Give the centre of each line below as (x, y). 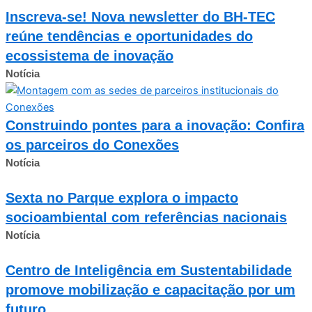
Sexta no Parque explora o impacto (122, 197)
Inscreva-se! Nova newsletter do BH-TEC (140, 16)
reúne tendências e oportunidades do (129, 36)
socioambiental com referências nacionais (146, 217)
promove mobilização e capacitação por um (150, 289)
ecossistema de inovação (89, 55)
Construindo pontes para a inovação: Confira (155, 125)
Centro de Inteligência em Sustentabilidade (149, 270)
